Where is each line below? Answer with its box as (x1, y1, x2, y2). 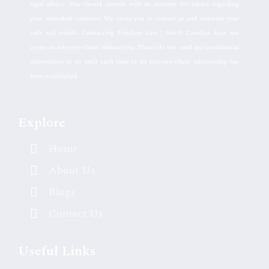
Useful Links (18, 241, 96, 262)
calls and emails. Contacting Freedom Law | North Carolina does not (30, 27, 239, 38)
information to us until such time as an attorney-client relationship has (30, 56, 239, 67)
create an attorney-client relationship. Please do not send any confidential (30, 41, 239, 52)
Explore (18, 113, 65, 133)
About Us (49, 162, 96, 179)
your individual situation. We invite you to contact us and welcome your (30, 13, 239, 23)
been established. (30, 70, 79, 81)
